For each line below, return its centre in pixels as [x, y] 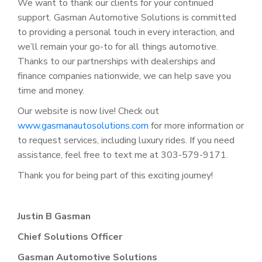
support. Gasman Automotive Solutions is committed [127, 17]
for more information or [196, 125]
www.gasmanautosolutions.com [83, 125]
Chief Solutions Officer [70, 237]
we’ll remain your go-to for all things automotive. [118, 46]
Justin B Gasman [54, 216]
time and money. [51, 90]
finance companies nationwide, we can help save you [124, 76]
